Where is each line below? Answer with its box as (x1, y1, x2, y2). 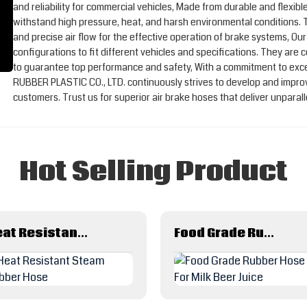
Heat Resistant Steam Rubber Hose (77, 225, 88, 241)
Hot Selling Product (19, 155, 288, 190)
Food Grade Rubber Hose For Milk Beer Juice (264, 225, 274, 241)
